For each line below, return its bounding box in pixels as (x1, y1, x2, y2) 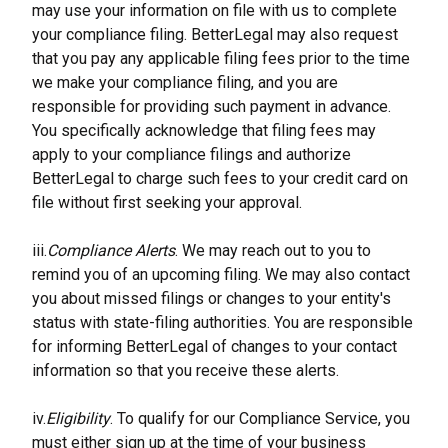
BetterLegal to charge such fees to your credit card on (32, 169, 408, 188)
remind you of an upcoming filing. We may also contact (32, 265, 410, 284)
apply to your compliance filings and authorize (32, 145, 351, 164)
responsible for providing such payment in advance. (32, 97, 391, 116)
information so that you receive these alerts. (32, 361, 339, 380)
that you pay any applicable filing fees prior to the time (32, 49, 410, 68)
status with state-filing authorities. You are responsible (32, 313, 413, 332)
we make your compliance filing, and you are (32, 73, 338, 92)
